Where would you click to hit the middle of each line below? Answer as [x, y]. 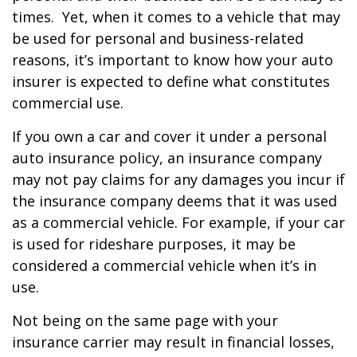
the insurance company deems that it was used [175, 201]
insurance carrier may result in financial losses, [173, 342]
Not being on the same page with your [145, 320]
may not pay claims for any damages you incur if [178, 179]
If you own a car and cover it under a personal [169, 136]
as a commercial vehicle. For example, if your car [178, 222]
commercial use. [68, 103]
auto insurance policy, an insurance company [167, 158]
